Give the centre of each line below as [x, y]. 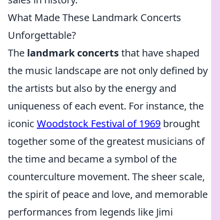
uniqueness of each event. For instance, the [106, 106]
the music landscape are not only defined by [108, 70]
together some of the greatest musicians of [106, 141]
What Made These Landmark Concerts [95, 17]
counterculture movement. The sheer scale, [106, 177]
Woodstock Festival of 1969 [99, 124]
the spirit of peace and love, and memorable [108, 194]
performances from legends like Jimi [90, 212]
